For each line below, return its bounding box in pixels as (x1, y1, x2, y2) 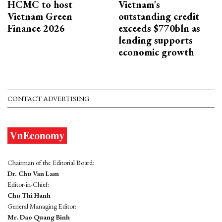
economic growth (118, 45, 194, 58)
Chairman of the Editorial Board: (7, 158, 94, 167)
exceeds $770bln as (118, 21, 200, 35)
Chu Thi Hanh (7, 190, 51, 200)
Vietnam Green (7, 9, 72, 23)
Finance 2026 (7, 21, 65, 35)
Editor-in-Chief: (7, 179, 49, 189)
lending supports (118, 33, 193, 47)
